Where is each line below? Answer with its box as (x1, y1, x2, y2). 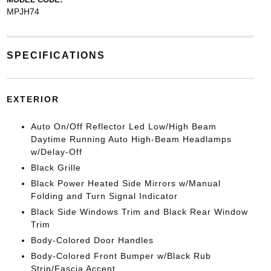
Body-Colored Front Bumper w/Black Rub (30, 250, 211, 261)
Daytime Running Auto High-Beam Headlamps (30, 134, 232, 144)
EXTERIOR (6, 94, 59, 104)
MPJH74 (6, 6, 39, 16)
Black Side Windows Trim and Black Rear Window (30, 206, 248, 217)
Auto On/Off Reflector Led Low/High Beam (30, 121, 217, 131)
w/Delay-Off (30, 146, 82, 157)
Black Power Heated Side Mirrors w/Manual (30, 178, 221, 188)
